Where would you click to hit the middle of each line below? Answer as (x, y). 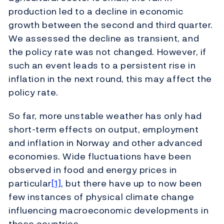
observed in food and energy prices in (93, 170)
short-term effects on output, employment (104, 129)
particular (30, 183)
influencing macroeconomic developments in (109, 210)
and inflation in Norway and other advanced (105, 143)
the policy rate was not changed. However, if (107, 52)
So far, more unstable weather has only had (105, 116)
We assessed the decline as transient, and (104, 38)
